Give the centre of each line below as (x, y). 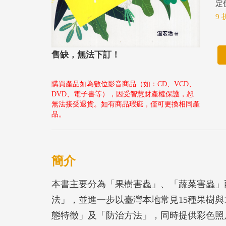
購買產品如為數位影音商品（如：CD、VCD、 (124, 84)
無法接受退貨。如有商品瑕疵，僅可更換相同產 (126, 104)
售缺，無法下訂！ (86, 55)
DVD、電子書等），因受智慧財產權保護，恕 (123, 94)
